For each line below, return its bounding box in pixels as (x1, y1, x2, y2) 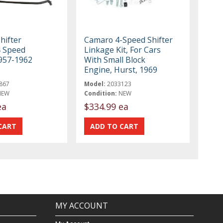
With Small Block (84, 54, 146, 65)
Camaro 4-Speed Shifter (84, 34, 173, 45)
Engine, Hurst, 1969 (84, 64, 158, 75)
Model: (84, 79, 106, 88)
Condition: (84, 89, 117, 98)
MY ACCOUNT (55, 200, 108, 212)
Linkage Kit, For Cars (84, 44, 161, 55)
